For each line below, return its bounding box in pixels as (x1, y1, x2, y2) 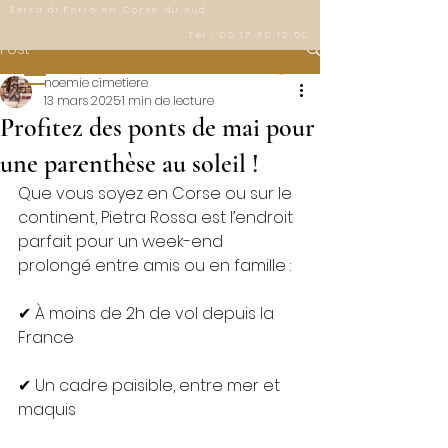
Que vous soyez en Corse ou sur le (18, 182, 296, 205)
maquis (18, 398, 76, 421)
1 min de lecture (122, 92, 214, 109)
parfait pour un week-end (18, 230, 227, 253)
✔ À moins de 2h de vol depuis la (18, 302, 278, 325)
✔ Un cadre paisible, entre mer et (18, 374, 284, 397)
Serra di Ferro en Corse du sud (10, 4, 207, 16)
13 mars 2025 (44, 92, 120, 109)
